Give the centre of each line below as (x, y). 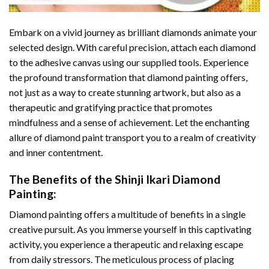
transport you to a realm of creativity (180, 137)
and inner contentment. (56, 152)
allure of (27, 137)
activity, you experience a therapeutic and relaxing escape (126, 244)
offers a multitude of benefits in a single (164, 214)
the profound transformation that (78, 77)
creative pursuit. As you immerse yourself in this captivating (130, 229)
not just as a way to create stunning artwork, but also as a (125, 92)
